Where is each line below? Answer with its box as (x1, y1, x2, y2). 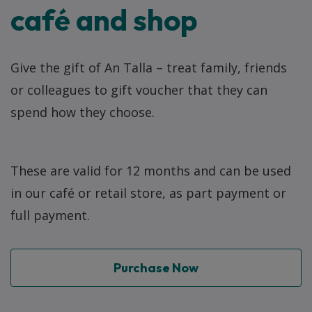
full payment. (10, 206, 90, 224)
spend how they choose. (10, 103, 155, 120)
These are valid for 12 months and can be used (10, 162, 291, 179)
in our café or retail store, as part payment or (10, 184, 286, 201)
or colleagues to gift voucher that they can (10, 81, 267, 98)
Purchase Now (114, 259, 198, 276)
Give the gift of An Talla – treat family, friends (10, 58, 287, 76)
